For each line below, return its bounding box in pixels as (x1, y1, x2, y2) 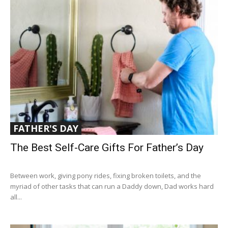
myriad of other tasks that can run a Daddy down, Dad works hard (10, 182, 214, 191)
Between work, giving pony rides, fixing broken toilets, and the (10, 171, 201, 181)
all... (10, 192, 22, 202)
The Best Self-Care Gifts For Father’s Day (10, 141, 204, 154)
